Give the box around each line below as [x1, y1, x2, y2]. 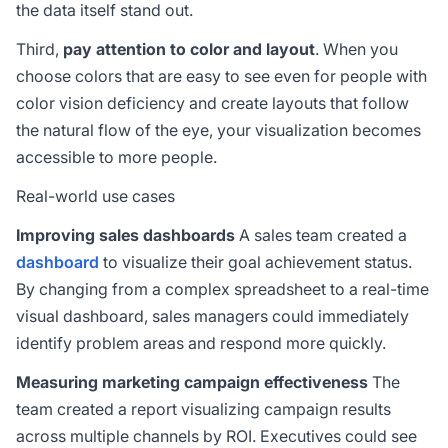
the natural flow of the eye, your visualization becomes [16, 120, 421, 140]
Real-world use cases [16, 186, 175, 206]
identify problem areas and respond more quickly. [16, 333, 386, 353]
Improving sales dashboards [16, 225, 235, 245]
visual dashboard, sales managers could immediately [16, 306, 409, 326]
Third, [16, 39, 63, 59]
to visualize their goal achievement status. [99, 252, 412, 272]
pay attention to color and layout [63, 39, 315, 59]
